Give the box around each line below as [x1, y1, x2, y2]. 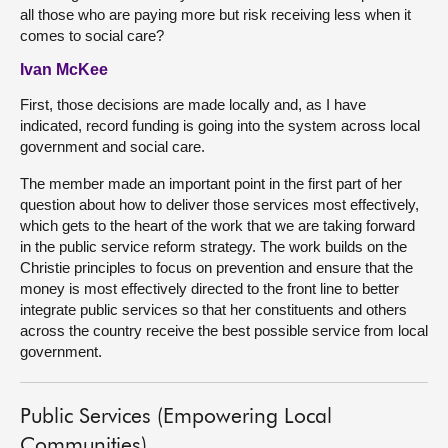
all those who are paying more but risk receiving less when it [20, 6, 411, 23]
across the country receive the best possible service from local [20, 322, 428, 339]
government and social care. [20, 138, 205, 155]
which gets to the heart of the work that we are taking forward [20, 217, 415, 234]
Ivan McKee [20, 61, 108, 78]
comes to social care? [20, 27, 164, 44]
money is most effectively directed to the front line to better [20, 280, 399, 297]
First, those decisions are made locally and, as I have [20, 96, 366, 113]
